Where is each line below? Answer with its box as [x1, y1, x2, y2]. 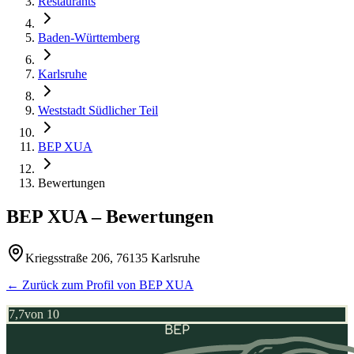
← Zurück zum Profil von [6, 277, 139, 292]
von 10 [24, 307, 59, 321]
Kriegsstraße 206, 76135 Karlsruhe [25, 250, 200, 265]
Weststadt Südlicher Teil [38, 104, 158, 117]
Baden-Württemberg [38, 31, 140, 44]
